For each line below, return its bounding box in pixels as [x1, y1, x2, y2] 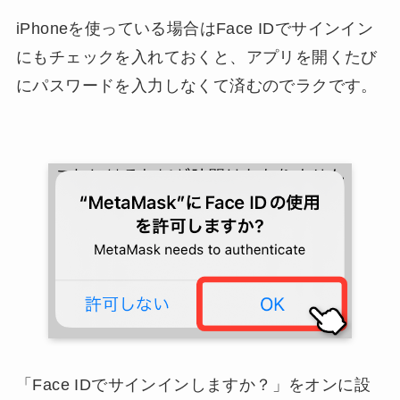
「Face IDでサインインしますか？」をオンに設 [15, 376, 371, 395]
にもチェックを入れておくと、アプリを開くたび [15, 47, 378, 66]
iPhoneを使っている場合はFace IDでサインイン [15, 19, 374, 37]
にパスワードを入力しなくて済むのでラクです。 [15, 76, 378, 95]
